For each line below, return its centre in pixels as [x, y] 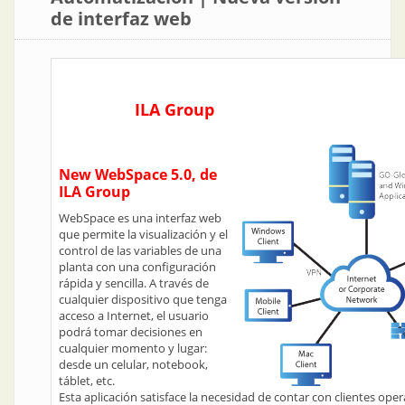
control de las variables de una [140, 250]
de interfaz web [121, 19]
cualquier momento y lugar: [133, 348]
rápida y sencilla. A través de [134, 283]
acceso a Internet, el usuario [134, 316]
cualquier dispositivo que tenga [143, 299]
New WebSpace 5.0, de [138, 174]
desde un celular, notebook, [133, 364]
